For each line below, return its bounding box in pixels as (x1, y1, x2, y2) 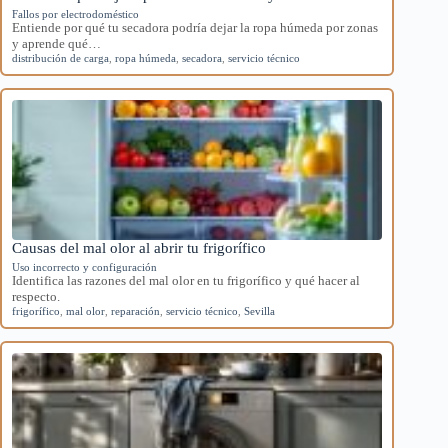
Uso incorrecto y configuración (12, 260, 157, 273)
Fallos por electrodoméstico (12, 7, 139, 20)
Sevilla (244, 304, 275, 317)
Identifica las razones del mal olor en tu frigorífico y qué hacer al (12, 272, 360, 288)
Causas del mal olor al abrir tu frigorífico (12, 239, 266, 256)
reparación (111, 304, 160, 317)
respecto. (12, 288, 60, 304)
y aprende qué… (12, 35, 101, 51)
